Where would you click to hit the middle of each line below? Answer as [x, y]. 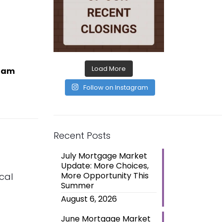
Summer [77, 185]
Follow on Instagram [115, 87]
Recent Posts [82, 135]
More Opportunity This [105, 175]
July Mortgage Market [104, 156]
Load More [109, 68]
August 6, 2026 [89, 199]
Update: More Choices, [105, 166]
